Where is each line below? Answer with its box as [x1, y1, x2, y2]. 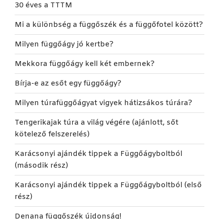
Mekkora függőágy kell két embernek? [15, 59, 154, 69]
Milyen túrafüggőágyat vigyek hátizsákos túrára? [15, 98, 192, 108]
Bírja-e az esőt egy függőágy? [15, 78, 121, 88]
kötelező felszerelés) [15, 129, 89, 139]
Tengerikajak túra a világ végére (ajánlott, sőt [15, 117, 178, 128]
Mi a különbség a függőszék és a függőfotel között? [15, 20, 203, 30]
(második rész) [15, 160, 68, 171]
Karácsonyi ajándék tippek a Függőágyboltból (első [15, 180, 202, 190]
